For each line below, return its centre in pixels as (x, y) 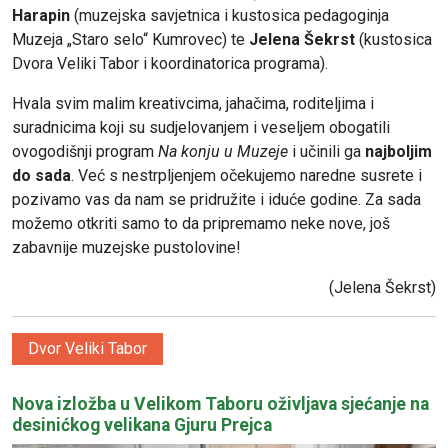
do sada (41, 175)
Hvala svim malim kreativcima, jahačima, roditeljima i (193, 103)
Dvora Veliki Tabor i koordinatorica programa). (170, 63)
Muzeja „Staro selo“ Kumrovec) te (130, 39)
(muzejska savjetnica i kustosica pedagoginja (229, 15)
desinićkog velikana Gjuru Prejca (142, 424)
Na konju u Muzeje (223, 151)
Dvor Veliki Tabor (87, 348)
